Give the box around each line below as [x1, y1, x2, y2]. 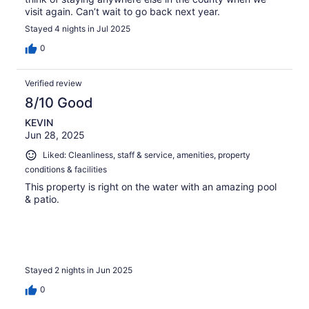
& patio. [25, 192, 59, 205]
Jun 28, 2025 [25, 129, 85, 141]
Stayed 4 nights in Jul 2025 [25, 23, 130, 34]
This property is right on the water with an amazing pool [25, 180, 277, 192]
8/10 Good [25, 94, 93, 112]
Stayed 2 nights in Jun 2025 [25, 265, 132, 276]
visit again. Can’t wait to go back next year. [25, 6, 220, 18]
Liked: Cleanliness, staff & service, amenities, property [43, 150, 250, 161]
